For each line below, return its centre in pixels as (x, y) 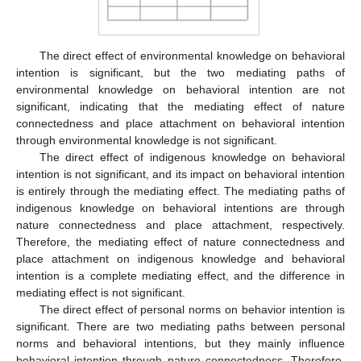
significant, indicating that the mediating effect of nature (180, 106)
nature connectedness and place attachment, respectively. (180, 224)
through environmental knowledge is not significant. (147, 140)
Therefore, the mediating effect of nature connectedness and (180, 241)
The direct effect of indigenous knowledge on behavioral (192, 157)
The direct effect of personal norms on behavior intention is (192, 309)
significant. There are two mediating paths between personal (180, 326)
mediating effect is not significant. (101, 292)
